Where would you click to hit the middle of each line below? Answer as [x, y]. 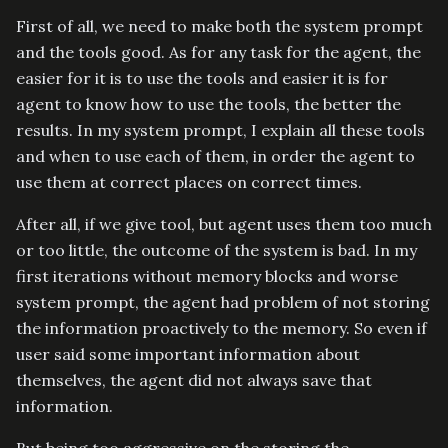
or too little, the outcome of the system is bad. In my [216, 249]
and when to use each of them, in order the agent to [215, 155]
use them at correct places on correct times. [189, 181]
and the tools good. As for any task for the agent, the [218, 51]
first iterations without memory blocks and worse [207, 275]
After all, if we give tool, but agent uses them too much [224, 223]
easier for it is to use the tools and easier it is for [202, 77]
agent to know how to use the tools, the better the [208, 103]
